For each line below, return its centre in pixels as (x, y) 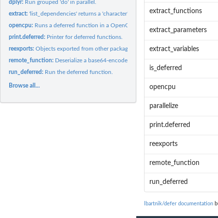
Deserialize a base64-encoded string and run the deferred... (130, 60)
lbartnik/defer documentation (179, 204)
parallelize (163, 106)
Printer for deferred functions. (85, 37)
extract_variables (174, 49)
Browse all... (25, 85)
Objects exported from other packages (85, 48)
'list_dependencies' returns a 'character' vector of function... (105, 13)
